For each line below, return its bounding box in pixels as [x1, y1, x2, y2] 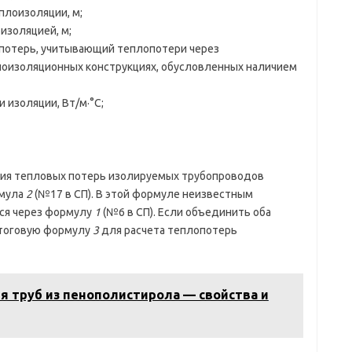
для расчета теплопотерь [98, 224, 237, 236]
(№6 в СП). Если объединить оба [100, 206, 271, 218]
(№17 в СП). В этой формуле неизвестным [31, 188, 253, 200]
